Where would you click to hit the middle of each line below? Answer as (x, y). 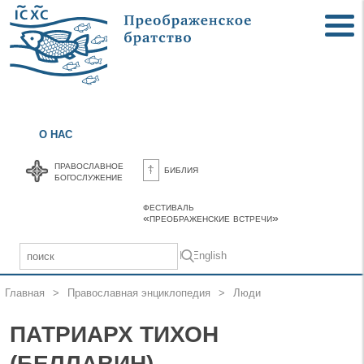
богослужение (89, 176)
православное (89, 165)
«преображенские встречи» (211, 217)
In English (203, 255)
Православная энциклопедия (139, 292)
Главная (25, 292)
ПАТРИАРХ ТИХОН (114, 334)
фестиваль (169, 206)
